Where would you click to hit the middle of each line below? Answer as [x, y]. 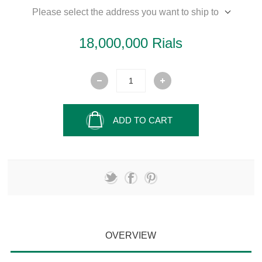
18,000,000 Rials [131, 43]
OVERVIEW [131, 236]
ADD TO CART [142, 120]
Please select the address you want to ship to [125, 12]
